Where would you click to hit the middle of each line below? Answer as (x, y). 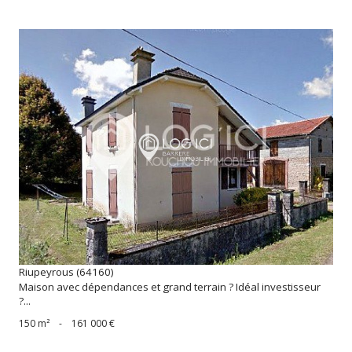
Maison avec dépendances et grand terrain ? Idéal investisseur (170, 287)
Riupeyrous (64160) (66, 272)
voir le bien (176, 155)
